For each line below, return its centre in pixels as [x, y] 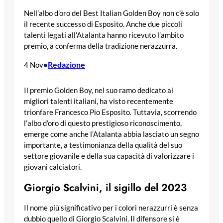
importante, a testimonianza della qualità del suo [103, 145]
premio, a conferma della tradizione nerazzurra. [101, 46]
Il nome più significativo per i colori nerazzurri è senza [111, 208]
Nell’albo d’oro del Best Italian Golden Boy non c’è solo [111, 13]
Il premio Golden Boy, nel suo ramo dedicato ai [99, 90]
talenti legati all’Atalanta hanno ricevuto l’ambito [104, 35]
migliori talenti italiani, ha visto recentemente [99, 101]
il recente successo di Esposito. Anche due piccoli [103, 24]
